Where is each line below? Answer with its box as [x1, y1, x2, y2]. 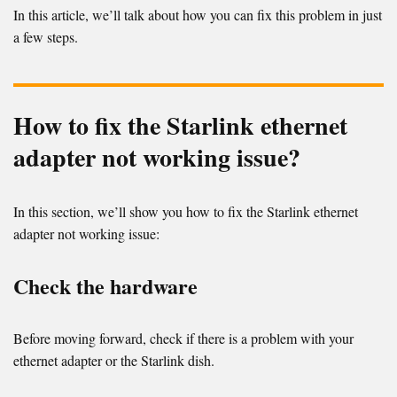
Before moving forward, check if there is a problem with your [13, 329, 354, 348]
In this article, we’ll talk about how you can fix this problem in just [13, 5, 382, 25]
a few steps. [13, 27, 78, 47]
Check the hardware [13, 270, 198, 302]
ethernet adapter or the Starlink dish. [13, 351, 214, 370]
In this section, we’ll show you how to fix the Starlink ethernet [13, 202, 358, 222]
